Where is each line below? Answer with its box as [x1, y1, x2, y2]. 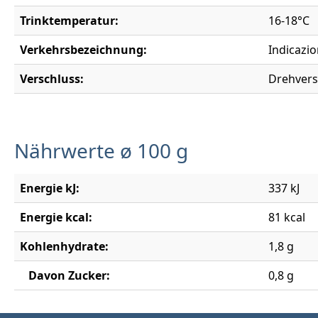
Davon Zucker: [20, 267, 110, 283]
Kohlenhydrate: [20, 238, 109, 254]
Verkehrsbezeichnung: [20, 41, 147, 57]
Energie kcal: [20, 209, 92, 225]
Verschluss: [20, 70, 84, 87]
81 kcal [268, 209, 305, 225]
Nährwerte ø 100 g [14, 136, 188, 164]
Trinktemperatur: [20, 12, 119, 28]
